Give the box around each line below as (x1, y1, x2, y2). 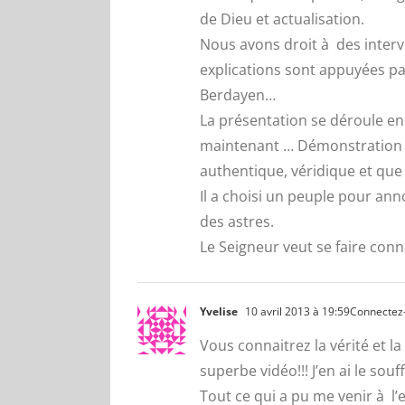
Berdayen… (200, 85, 276, 105)
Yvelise (200, 304, 238, 319)
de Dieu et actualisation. (200, 9, 364, 29)
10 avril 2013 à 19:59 (242, 304, 350, 319)
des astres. (200, 212, 274, 231)
